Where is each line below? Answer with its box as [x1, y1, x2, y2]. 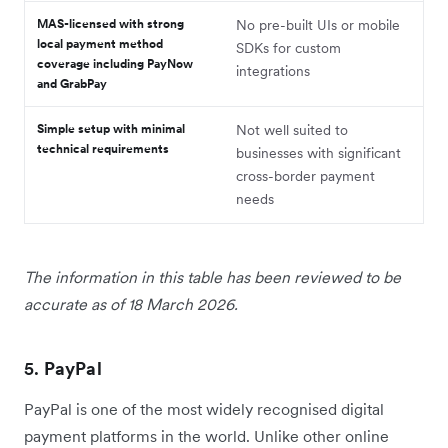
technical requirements [37, 141, 169, 157]
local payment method [37, 36, 163, 52]
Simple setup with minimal [37, 121, 185, 137]
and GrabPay [37, 76, 107, 92]
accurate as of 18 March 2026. [24, 294, 238, 315]
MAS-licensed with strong [37, 16, 184, 32]
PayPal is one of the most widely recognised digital [24, 399, 384, 420]
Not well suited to [236, 121, 348, 140]
